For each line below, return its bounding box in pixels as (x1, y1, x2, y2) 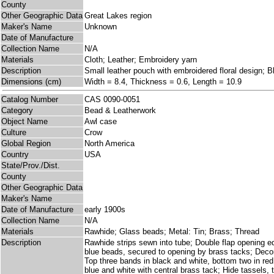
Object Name (1, 117, 48, 127)
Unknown (84, 22, 117, 32)
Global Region (1, 139, 51, 149)
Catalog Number (1, 95, 58, 105)
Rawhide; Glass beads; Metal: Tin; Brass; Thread (84, 227, 259, 237)
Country (1, 150, 29, 160)
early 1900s (84, 205, 125, 215)
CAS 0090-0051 (84, 95, 145, 105)
